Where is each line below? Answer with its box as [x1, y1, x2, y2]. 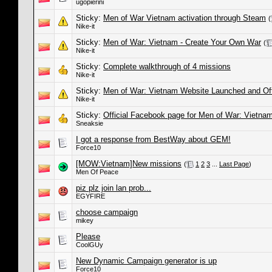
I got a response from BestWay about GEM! [76, 135, 231, 144]
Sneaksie [76, 120, 103, 127]
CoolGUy [76, 241, 103, 248]
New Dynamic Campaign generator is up [76, 256, 217, 265]
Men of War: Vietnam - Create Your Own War [103, 38, 261, 47]
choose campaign [76, 208, 138, 217]
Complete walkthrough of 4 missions [103, 62, 231, 71]
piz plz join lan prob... [76, 183, 151, 192]
